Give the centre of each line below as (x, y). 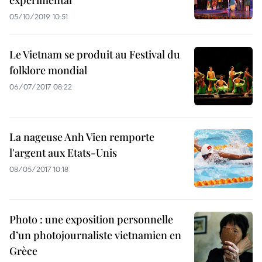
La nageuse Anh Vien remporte (82, 137)
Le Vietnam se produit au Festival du (95, 55)
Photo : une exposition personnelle (91, 220)
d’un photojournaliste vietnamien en (95, 235)
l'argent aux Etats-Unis (63, 153)
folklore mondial (48, 70)
